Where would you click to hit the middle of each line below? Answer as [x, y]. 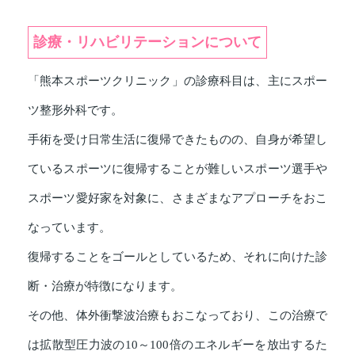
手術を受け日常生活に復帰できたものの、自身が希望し [177, 139]
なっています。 [69, 227]
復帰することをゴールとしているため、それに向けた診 [177, 256]
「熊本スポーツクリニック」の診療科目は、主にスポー [177, 80]
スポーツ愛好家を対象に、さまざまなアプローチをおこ [177, 198]
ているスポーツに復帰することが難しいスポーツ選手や [177, 168]
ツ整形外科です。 [75, 110]
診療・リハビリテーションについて [147, 42]
